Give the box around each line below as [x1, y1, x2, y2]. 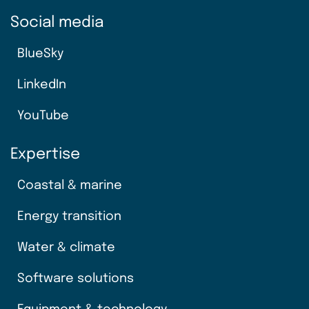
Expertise [10, 146, 80, 162]
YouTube [17, 109, 69, 122]
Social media [10, 14, 103, 30]
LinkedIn [17, 78, 66, 91]
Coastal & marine [17, 179, 122, 192]
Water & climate [17, 241, 115, 254]
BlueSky [17, 47, 63, 60]
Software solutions [17, 272, 134, 285]
